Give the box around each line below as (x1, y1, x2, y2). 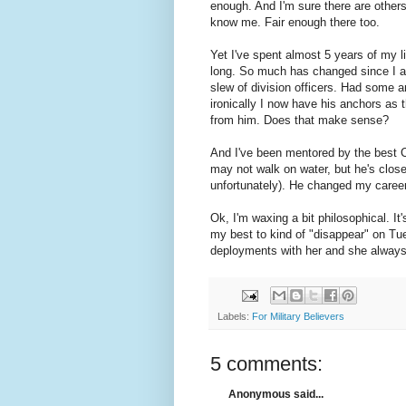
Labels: (217, 311, 252, 323)
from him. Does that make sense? (210, 112, 389, 127)
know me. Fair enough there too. (210, 14, 380, 29)
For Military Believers (252, 311, 344, 323)
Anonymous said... (228, 388, 324, 401)
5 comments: (210, 353, 323, 376)
